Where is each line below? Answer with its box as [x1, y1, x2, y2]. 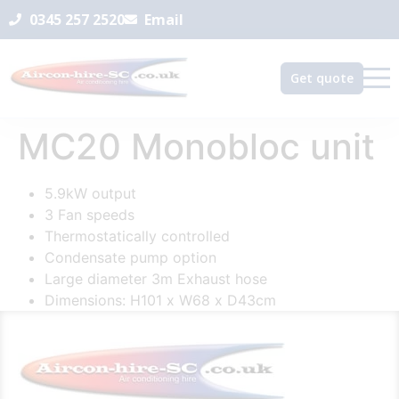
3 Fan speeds [45, 205, 134, 224]
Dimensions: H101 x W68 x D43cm [45, 290, 276, 309]
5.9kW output [45, 183, 136, 202]
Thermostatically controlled [45, 226, 230, 245]
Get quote [290, 69, 354, 86]
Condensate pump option [45, 248, 216, 266]
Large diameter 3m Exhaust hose [45, 269, 267, 288]
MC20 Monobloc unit [18, 124, 375, 168]
